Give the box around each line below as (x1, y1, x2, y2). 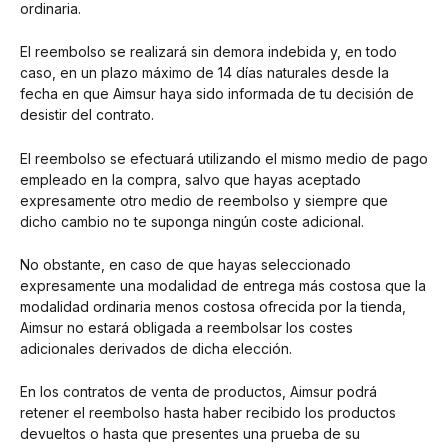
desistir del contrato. (20, 106, 154, 124)
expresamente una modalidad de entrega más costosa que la (20, 277, 426, 295)
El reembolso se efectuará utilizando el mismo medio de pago (20, 149, 428, 167)
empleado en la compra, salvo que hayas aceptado (20, 170, 361, 188)
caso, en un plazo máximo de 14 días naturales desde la (20, 64, 389, 82)
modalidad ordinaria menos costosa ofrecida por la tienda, (20, 298, 406, 316)
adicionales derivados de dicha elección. (20, 340, 292, 358)
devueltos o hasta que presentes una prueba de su (20, 425, 360, 443)
